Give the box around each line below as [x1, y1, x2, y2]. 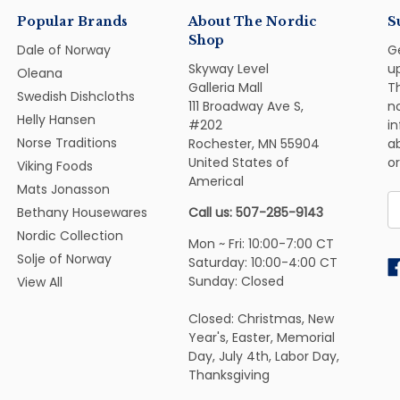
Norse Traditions [17, 133, 118, 152]
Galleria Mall [187, 78, 262, 96]
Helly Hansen [17, 110, 96, 129]
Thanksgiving [187, 365, 270, 384]
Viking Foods [17, 156, 94, 175]
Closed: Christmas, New [187, 309, 334, 328]
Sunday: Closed [187, 271, 284, 290]
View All [17, 272, 63, 291]
